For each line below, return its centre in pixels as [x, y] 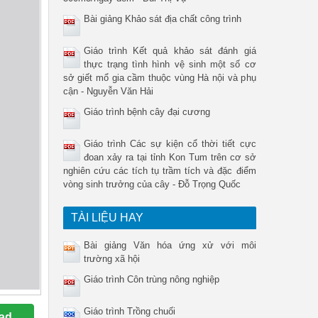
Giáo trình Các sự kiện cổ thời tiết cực [170, 144]
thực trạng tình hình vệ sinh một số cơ [170, 64]
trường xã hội [111, 259]
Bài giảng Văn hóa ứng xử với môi [170, 245]
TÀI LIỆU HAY [107, 218]
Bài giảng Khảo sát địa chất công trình [162, 19]
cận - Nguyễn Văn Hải [108, 91]
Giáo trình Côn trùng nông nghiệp [151, 279]
